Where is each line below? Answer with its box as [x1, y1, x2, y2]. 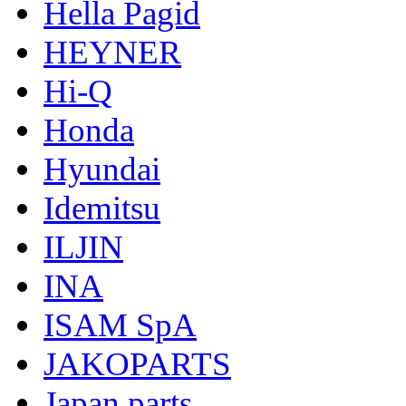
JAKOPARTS [43, 344, 231, 382]
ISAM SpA [43, 305, 197, 343]
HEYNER [43, 33, 181, 71]
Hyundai [43, 150, 160, 188]
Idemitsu [43, 188, 160, 227]
